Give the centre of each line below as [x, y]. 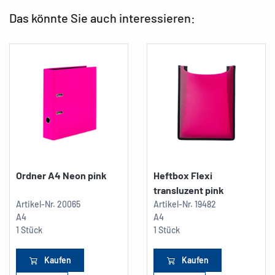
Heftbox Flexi [183, 175]
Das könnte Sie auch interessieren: [102, 17]
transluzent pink [189, 190]
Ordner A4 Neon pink [61, 175]
